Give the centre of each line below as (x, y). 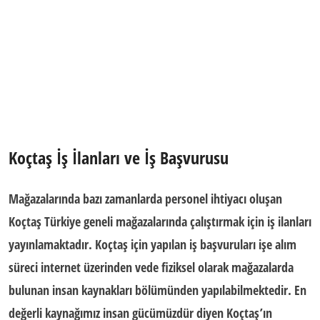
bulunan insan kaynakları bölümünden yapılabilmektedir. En (157, 290)
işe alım (277, 244)
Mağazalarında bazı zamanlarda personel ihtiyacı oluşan (145, 199)
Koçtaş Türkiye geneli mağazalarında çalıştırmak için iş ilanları (160, 221)
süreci (23, 267)
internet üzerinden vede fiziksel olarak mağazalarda (166, 267)
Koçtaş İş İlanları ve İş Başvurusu (119, 157)
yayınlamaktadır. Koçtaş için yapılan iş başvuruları (134, 244)
